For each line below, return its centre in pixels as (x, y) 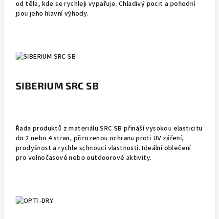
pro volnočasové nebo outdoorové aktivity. (84, 158)
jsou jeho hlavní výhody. (52, 14)
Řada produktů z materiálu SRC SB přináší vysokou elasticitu (109, 129)
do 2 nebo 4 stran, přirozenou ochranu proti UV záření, (100, 138)
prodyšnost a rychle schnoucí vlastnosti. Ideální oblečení (103, 148)
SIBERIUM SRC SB (57, 86)
